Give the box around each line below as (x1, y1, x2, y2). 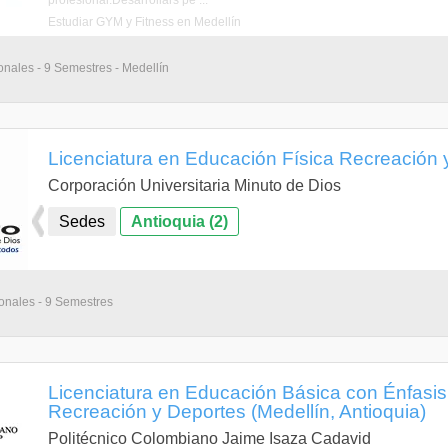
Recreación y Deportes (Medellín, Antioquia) (48, 400, 426, 422)
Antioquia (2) (131, 213, 228, 230)
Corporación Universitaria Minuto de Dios (48, 177, 341, 194)
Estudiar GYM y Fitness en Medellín (48, 15, 241, 29)
